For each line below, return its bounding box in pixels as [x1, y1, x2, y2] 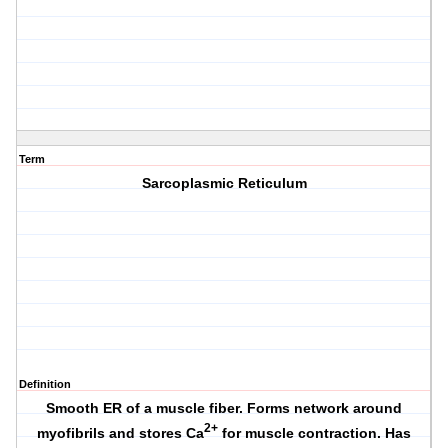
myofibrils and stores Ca [37, 425, 205, 442]
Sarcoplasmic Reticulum [141, 175, 307, 192]
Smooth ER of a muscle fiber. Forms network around [46, 400, 403, 417]
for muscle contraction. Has [218, 425, 412, 442]
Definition [19, 378, 71, 391]
